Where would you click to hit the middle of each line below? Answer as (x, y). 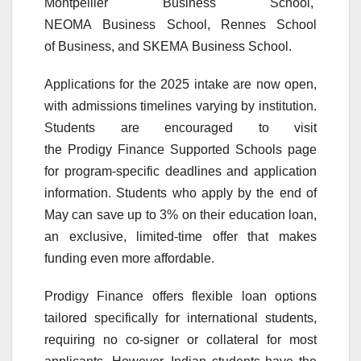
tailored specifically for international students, (180, 317)
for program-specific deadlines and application (180, 171)
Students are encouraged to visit (180, 127)
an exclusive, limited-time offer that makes (180, 236)
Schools (259, 149)
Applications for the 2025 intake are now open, (180, 84)
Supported (200, 149)
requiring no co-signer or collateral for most (180, 339)
